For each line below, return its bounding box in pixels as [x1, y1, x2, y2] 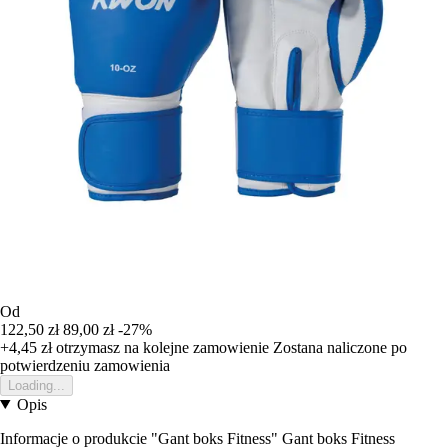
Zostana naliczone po [273, 338, 407, 356]
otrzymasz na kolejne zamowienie [52, 338, 269, 356]
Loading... [8, 377, 65, 393]
